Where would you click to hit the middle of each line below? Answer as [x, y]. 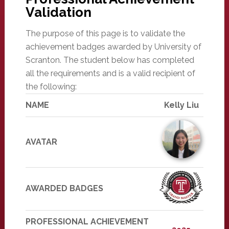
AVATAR [41, 142]
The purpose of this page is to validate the [105, 33]
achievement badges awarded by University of [113, 47]
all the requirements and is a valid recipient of [110, 73]
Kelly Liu [181, 105]
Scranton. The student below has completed [110, 60]
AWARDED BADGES [64, 188]
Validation [58, 12]
